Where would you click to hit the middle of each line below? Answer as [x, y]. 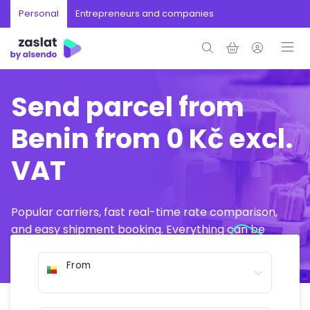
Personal [39, 13]
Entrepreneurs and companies [145, 13]
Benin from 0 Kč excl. [152, 139]
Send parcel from [128, 107]
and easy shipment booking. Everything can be [138, 229]
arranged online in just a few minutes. [111, 247]
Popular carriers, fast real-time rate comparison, [144, 212]
